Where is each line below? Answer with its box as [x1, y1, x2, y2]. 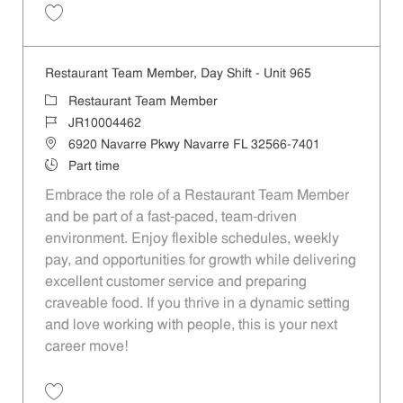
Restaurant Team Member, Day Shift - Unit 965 [44, 67, 311, 81]
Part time [67, 159, 120, 174]
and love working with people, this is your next [44, 318, 337, 333]
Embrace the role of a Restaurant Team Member [44, 188, 349, 203]
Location [43, 137, 93, 151]
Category [43, 94, 96, 108]
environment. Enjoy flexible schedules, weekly [44, 231, 339, 246]
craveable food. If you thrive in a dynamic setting [44, 296, 350, 311]
